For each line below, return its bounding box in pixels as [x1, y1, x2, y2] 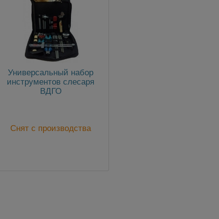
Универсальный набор [8, 67, 94, 77]
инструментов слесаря [7, 77, 95, 87]
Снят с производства [10, 123, 91, 133]
